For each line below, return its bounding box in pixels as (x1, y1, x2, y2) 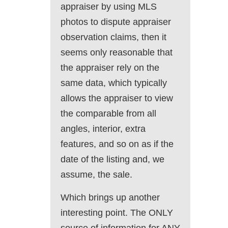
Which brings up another (61, 192, 160, 203)
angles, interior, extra (61, 124, 146, 134)
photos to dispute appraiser (61, 17, 171, 27)
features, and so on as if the (61, 139, 174, 150)
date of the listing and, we (61, 154, 164, 165)
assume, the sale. (61, 169, 132, 180)
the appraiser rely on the (61, 63, 159, 73)
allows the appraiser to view (61, 93, 173, 104)
